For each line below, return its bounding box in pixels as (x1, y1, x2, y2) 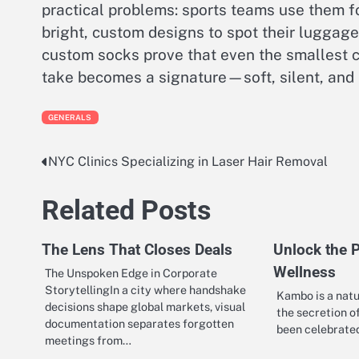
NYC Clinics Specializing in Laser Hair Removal (48, 154, 328, 170)
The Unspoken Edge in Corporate (45, 266, 217, 280)
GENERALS (48, 113, 92, 123)
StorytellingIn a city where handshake (45, 283, 246, 297)
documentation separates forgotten (45, 317, 234, 331)
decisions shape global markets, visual (45, 300, 245, 314)
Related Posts (42, 195, 211, 227)
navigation (41, 184, 131, 207)
